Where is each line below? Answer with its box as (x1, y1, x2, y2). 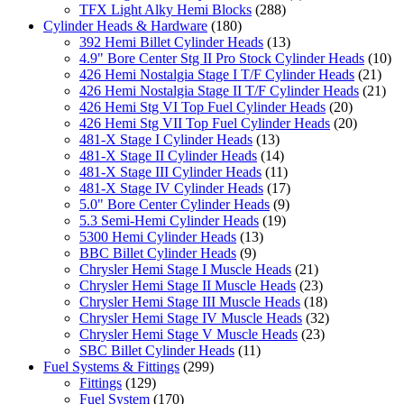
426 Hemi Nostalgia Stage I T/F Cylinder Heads (79, 66, 354, 82)
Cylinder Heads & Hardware (43, 17, 207, 33)
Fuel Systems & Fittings (43, 358, 179, 374)
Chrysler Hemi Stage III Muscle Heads (79, 293, 300, 309)
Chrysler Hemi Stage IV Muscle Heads (79, 309, 302, 326)
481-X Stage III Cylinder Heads (79, 163, 262, 179)
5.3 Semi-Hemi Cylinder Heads (79, 212, 259, 228)
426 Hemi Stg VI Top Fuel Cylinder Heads (79, 98, 326, 115)
